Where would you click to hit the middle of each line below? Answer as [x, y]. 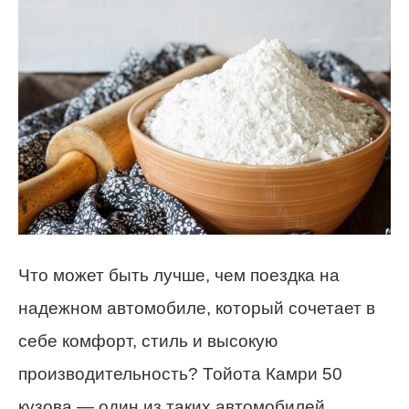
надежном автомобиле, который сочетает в [197, 308]
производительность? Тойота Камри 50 [180, 373]
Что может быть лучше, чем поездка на [179, 275]
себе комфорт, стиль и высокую [148, 341]
